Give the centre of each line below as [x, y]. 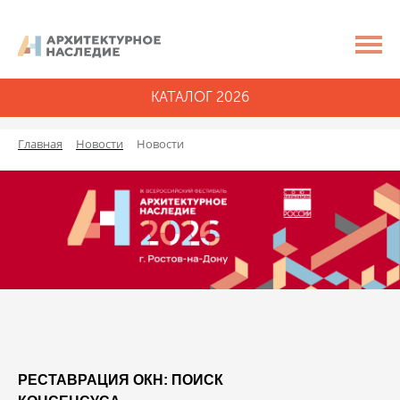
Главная [40, 144]
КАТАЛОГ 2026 [200, 98]
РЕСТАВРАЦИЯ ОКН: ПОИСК [121, 380]
